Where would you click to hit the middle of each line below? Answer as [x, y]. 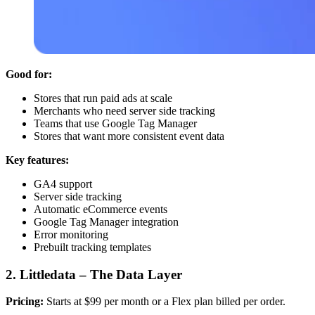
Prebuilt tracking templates [92, 247]
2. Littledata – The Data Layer [94, 274]
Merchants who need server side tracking [124, 110]
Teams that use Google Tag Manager [115, 123]
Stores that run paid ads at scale [103, 98]
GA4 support [63, 184]
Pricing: [25, 302]
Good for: [29, 74]
